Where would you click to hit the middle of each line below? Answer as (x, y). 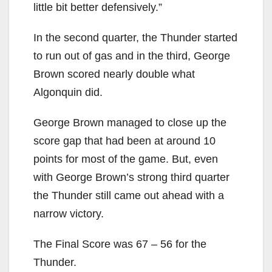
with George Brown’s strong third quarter (131, 178)
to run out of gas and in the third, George (132, 56)
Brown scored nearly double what (114, 74)
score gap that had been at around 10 (124, 141)
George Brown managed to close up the (130, 123)
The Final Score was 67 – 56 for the (120, 244)
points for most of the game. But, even (126, 159)
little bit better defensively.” (98, 8)
